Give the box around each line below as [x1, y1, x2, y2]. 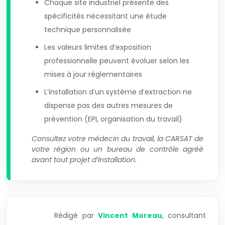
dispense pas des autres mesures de [44, 100, 173, 110]
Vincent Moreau [98, 210, 162, 220]
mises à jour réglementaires [44, 69, 142, 79]
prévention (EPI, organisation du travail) [44, 114, 182, 124]
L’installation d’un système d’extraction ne [44, 86, 192, 97]
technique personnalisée [44, 24, 131, 35]
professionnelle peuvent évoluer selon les [44, 55, 189, 66]
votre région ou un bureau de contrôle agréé [32, 144, 203, 154]
